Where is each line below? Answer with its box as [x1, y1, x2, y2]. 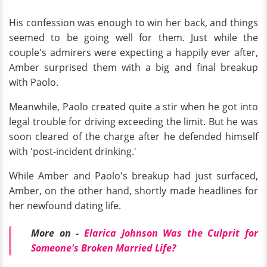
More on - [31, 226, 79, 240]
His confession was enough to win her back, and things [9, 16, 258, 30]
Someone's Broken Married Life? [31, 241, 176, 255]
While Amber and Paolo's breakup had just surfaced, [9, 169, 258, 183]
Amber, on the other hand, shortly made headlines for [9, 184, 258, 198]
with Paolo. [9, 76, 58, 89]
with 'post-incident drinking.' [9, 145, 136, 159]
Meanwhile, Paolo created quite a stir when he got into [9, 100, 258, 114]
